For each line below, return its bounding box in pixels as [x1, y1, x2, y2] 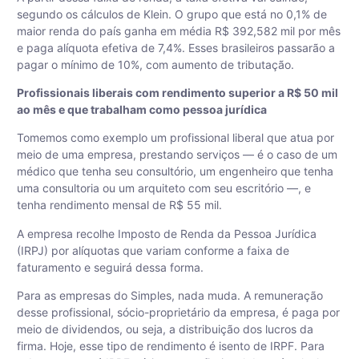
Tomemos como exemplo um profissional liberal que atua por [17, 131, 334, 145]
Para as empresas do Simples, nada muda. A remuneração [17, 288, 323, 303]
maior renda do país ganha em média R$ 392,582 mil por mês [17, 23, 341, 38]
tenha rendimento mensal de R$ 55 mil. [17, 198, 222, 212]
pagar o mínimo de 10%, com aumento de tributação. [17, 57, 294, 71]
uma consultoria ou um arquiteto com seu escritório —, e [17, 181, 311, 196]
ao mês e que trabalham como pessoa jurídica [17, 102, 267, 116]
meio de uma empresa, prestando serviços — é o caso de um [17, 147, 337, 162]
